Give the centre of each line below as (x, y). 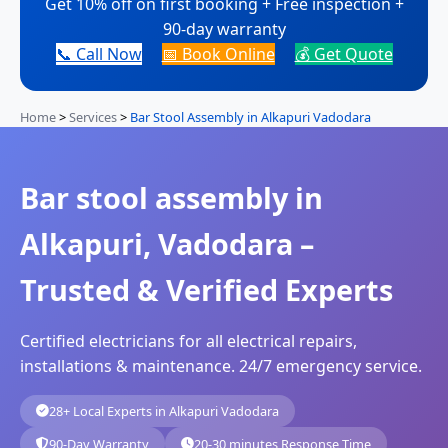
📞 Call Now (98, 53)
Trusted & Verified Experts (206, 289)
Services (93, 116)
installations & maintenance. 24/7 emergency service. (221, 365)
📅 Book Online (218, 53)
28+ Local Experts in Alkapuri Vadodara (164, 410)
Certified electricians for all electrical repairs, (188, 340)
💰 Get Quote (343, 53)
